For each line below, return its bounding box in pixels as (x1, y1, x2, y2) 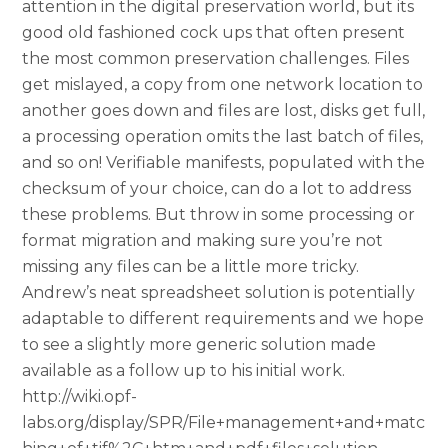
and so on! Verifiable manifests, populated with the (22, 152, 426, 172)
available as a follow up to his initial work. (22, 360, 346, 380)
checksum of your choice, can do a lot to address (22, 178, 412, 198)
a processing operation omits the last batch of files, (22, 126, 424, 146)
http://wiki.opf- (22, 386, 138, 406)
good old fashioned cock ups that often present (22, 22, 406, 42)
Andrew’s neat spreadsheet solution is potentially (22, 282, 416, 302)
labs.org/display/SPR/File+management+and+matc (22, 412, 426, 432)
